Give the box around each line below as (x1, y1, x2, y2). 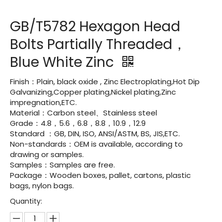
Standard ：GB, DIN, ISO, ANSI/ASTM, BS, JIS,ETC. (10, 128, 182, 139)
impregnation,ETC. (10, 97, 79, 108)
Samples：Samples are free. (10, 160, 117, 170)
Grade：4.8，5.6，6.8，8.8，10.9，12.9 (10, 118, 148, 128)
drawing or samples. (10, 149, 86, 160)
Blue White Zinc (10, 53, 117, 72)
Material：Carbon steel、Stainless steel (10, 108, 157, 118)
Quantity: (10, 196, 42, 206)
